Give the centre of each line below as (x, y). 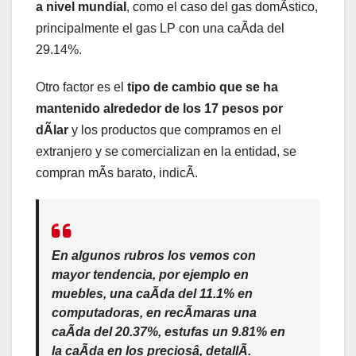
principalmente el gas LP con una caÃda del (160, 28)
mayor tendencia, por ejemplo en (150, 274)
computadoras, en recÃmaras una (154, 312)
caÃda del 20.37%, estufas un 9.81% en (168, 331)
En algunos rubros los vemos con (154, 255)
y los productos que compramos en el (175, 130)
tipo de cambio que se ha (203, 87)
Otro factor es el (81, 87)
